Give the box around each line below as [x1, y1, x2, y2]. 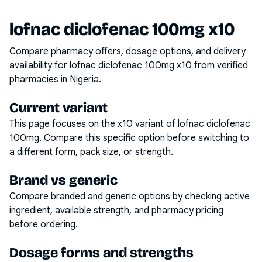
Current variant [9, 99, 108, 116]
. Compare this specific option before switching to [39, 132, 249, 144]
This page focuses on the [9, 118, 118, 130]
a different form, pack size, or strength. [9, 146, 173, 158]
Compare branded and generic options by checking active [9, 191, 250, 202]
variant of [133, 118, 178, 130]
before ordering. [9, 219, 78, 230]
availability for [9, 60, 70, 71]
